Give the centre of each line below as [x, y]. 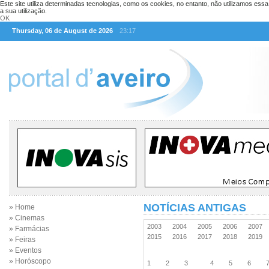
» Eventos [25, 250]
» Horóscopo [30, 261]
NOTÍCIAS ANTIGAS [195, 208]
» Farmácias [29, 229]
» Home [22, 207]
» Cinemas [27, 218]
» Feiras [22, 240]
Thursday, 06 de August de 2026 [62, 31]
